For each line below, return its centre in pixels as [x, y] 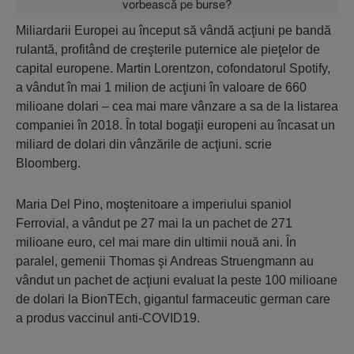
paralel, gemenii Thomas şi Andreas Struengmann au [165, 261]
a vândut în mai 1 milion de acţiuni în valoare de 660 [161, 87]
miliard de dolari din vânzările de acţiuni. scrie [144, 144]
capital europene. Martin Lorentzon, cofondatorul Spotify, [173, 68]
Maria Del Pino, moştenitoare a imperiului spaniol [154, 204]
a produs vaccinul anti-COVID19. [108, 318]
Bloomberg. [48, 163]
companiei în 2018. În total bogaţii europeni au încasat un [175, 125]
